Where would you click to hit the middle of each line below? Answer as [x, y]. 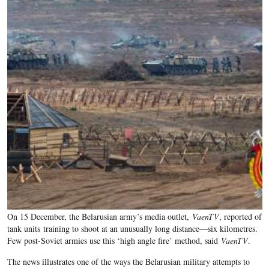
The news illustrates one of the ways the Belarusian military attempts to [128, 262]
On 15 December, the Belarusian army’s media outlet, [99, 217]
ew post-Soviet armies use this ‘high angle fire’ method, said [115, 241]
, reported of [240, 217]
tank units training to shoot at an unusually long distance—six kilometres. [132, 229]
